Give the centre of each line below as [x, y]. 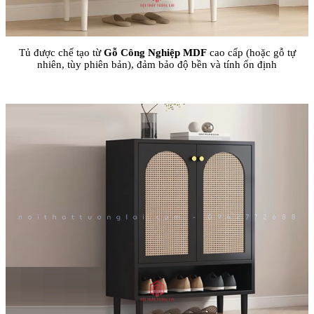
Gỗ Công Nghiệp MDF [155, 52]
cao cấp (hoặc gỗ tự [251, 52]
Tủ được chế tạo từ [61, 52]
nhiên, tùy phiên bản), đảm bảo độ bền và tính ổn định [157, 64]
